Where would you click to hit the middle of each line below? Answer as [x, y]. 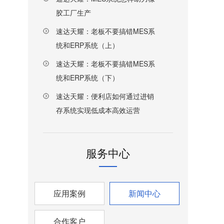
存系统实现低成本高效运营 [98, 110]
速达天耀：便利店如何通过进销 [105, 96]
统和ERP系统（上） [87, 45]
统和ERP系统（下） [87, 77]
